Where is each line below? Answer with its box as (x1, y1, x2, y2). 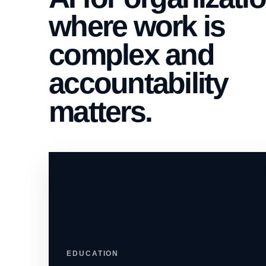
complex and (49, 38, 214, 71)
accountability (49, 66, 228, 100)
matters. (49, 95, 152, 128)
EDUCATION (66, 249, 119, 258)
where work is (49, 9, 225, 43)
